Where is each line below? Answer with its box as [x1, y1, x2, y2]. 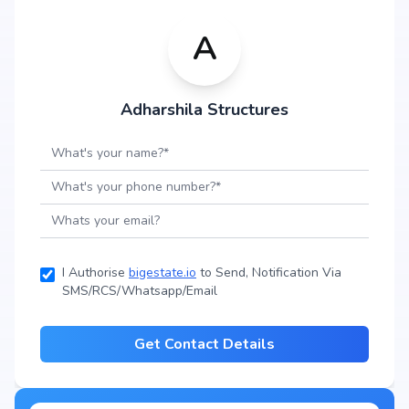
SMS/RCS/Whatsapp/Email [62, 282, 217, 299]
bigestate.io [129, 264, 196, 281]
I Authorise [62, 264, 129, 281]
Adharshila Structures [121, 99, 288, 121]
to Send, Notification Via [196, 264, 341, 281]
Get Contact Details [134, 334, 275, 354]
